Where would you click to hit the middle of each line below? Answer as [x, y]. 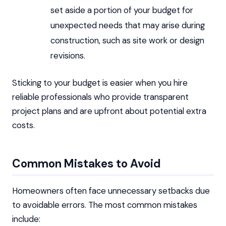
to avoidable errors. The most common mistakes [105, 205]
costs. [23, 125]
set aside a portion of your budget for [122, 10]
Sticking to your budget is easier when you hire [100, 82]
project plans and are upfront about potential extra [109, 111]
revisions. [68, 55]
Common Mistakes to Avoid [87, 164]
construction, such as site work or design [127, 40]
